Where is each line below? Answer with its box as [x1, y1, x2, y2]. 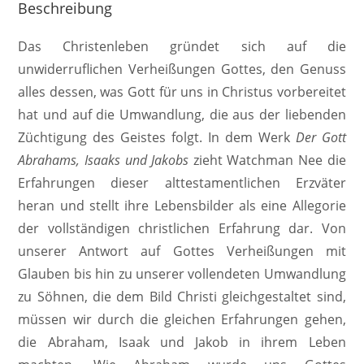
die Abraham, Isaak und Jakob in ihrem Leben [18, 332, 346, 351]
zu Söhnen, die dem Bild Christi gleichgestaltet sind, [18, 287, 346, 305]
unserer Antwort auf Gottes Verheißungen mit [18, 241, 346, 260]
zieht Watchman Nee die [188, 150, 346, 169]
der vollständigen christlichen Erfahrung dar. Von [18, 219, 346, 237]
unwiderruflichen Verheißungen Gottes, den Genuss [18, 59, 346, 78]
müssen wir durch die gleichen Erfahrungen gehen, [18, 310, 346, 328]
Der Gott [295, 128, 346, 146]
